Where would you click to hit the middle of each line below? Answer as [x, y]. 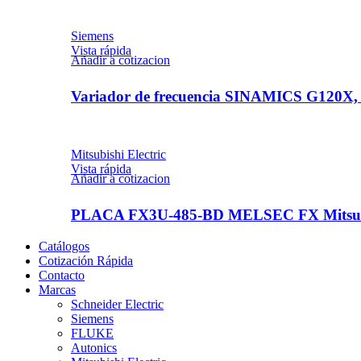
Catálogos [64, 246]
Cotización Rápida [86, 260]
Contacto [62, 275]
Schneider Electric [117, 304]
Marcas [57, 289]
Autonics [94, 347]
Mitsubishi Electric [118, 155]
